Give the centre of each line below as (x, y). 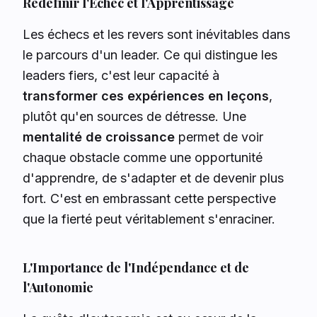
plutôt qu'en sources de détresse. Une (134, 116)
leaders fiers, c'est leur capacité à (121, 75)
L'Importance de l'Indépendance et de (136, 267)
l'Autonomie (58, 287)
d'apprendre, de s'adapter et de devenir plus (153, 178)
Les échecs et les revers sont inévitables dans (156, 34)
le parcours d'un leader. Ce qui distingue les (150, 55)
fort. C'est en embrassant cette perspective (149, 198)
